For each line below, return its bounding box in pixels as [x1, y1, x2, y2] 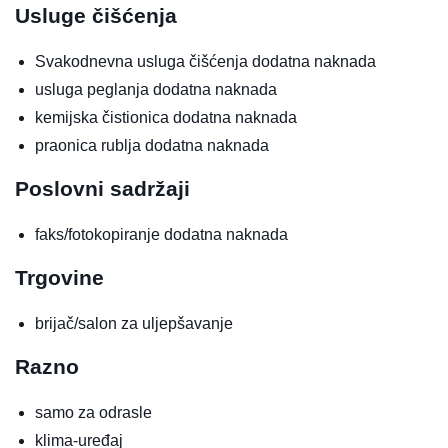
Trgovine [15, 265, 104, 289]
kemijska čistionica [35, 108, 173, 126]
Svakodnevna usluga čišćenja [35, 52, 252, 70]
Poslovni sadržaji [15, 176, 190, 200]
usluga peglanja [35, 80, 153, 98]
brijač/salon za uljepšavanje [35, 314, 233, 332]
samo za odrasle [35, 403, 152, 421]
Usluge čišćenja [15, 3, 177, 27]
